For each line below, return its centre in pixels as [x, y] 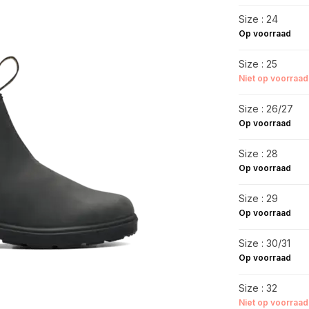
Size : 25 [258, 64]
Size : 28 [258, 153]
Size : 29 [258, 198]
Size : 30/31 [264, 243]
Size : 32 [258, 288]
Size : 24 [258, 19]
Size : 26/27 [266, 109]
